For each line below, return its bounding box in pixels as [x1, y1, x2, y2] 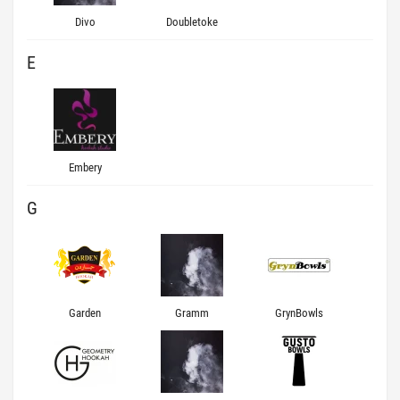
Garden [69, 306, 101, 320]
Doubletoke [166, 15, 218, 29]
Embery [68, 161, 102, 174]
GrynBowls [275, 306, 323, 320]
